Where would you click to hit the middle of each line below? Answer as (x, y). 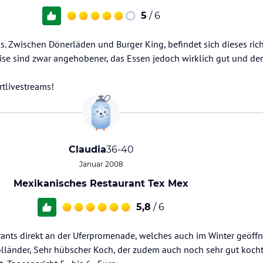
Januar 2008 (101, 164)
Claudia (87, 149)
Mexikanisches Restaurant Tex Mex (101, 183)
